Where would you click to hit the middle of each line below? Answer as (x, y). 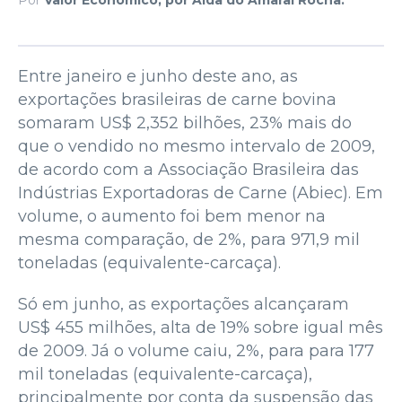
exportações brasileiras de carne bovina (177, 99)
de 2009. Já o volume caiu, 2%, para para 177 (196, 350)
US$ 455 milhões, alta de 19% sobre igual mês (201, 327)
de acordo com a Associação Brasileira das (188, 169)
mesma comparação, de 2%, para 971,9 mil (189, 239)
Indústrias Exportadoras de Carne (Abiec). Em (201, 192)
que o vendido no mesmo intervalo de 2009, (197, 146)
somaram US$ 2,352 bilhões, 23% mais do (185, 122)
